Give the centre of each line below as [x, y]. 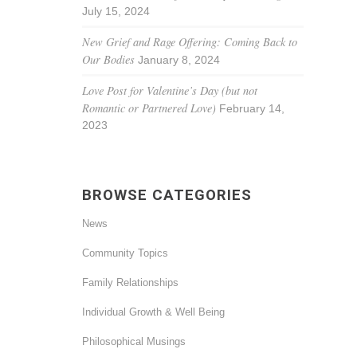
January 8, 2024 [179, 60]
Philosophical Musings [134, 341]
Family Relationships [131, 282]
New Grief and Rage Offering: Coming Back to [190, 42]
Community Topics [126, 253]
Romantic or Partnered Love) [149, 108]
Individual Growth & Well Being [154, 312]
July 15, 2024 [116, 11]
